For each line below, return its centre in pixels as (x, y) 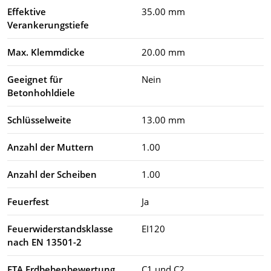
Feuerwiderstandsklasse (60, 228)
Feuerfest (28, 201)
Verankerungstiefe (48, 24)
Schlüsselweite (39, 119)
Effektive (27, 11)
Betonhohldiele (41, 92)
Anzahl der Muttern (51, 147)
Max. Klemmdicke (46, 52)
